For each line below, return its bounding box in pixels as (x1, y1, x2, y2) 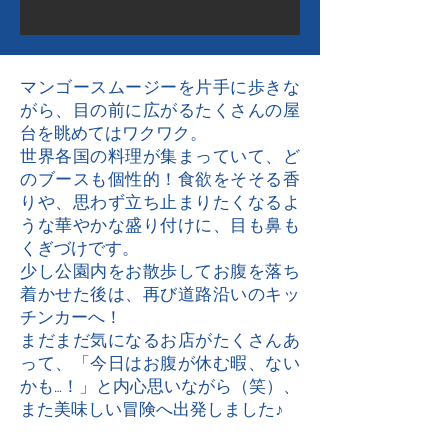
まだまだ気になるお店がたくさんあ (20, 329, 300, 350)
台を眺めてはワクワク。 (20, 122, 207, 143)
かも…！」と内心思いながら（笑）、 (20, 375, 300, 396)
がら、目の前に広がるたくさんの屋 (20, 99, 300, 120)
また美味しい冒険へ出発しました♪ (20, 398, 284, 419)
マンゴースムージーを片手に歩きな (20, 76, 300, 97)
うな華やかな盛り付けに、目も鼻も (20, 214, 300, 235)
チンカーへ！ (20, 306, 122, 327)
